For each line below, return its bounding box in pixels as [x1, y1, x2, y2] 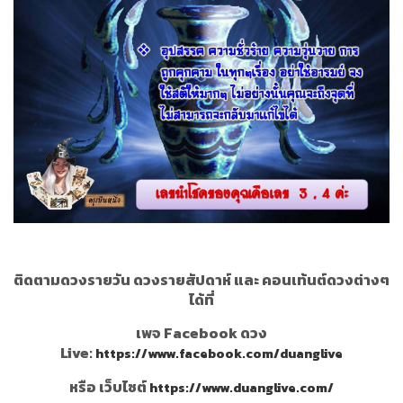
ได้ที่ [189, 289, 214, 311]
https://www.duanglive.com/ [149, 378, 334, 399]
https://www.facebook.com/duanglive [95, 344, 343, 364]
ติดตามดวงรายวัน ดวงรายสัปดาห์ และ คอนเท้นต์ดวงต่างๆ [13, 269, 390, 291]
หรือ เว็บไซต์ [69, 376, 149, 399]
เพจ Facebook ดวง [136, 322, 267, 345]
